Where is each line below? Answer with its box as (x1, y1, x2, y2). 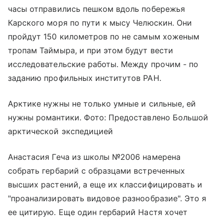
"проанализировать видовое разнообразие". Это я (8, 193, 207, 203)
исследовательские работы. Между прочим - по (8, 59, 199, 69)
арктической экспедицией (8, 126, 113, 136)
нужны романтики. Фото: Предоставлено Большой (8, 112, 209, 122)
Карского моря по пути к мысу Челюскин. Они (8, 17, 192, 28)
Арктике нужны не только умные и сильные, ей (8, 98, 196, 109)
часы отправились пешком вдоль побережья (8, 3, 185, 14)
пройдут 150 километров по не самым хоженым (8, 31, 200, 41)
